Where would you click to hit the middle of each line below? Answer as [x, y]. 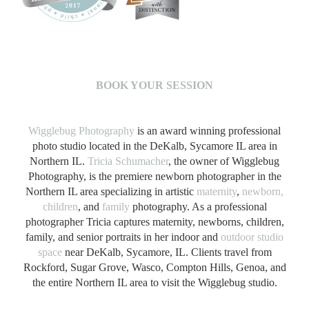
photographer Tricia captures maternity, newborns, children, [154, 221]
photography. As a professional [198, 206]
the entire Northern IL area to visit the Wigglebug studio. [154, 282]
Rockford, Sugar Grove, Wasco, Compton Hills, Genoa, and [154, 267]
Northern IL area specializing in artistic [111, 191]
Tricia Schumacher [128, 161]
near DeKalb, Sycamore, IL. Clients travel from [167, 252]
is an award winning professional [208, 130]
